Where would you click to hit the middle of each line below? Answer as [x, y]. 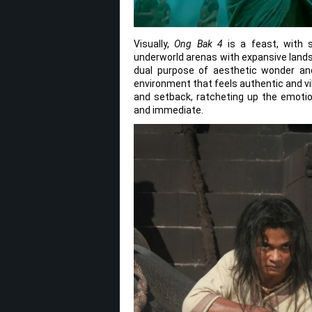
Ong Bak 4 [198, 44]
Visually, [154, 44]
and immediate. [169, 110]
